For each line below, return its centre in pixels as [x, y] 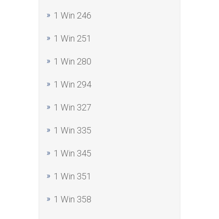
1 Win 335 [73, 130]
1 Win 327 [73, 107]
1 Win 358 [73, 199]
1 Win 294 [73, 84]
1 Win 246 [73, 15]
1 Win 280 [73, 61]
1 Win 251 [73, 38]
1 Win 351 [73, 176]
